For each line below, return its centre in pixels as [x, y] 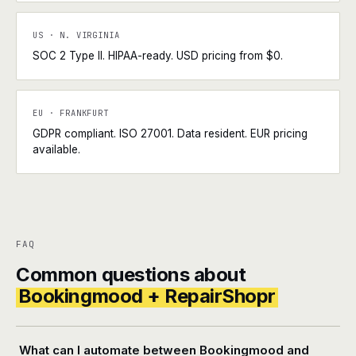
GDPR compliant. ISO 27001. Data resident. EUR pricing [170, 133]
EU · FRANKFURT [71, 113]
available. [56, 149]
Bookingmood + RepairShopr [147, 296]
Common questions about [131, 275]
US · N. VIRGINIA [76, 35]
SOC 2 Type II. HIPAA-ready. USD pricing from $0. [158, 56]
